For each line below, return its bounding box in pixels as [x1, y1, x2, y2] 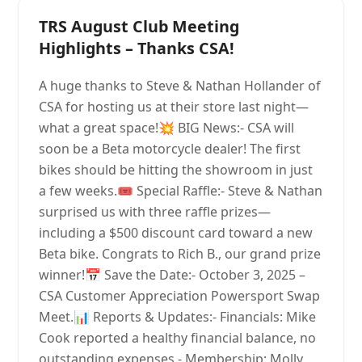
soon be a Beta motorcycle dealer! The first [39, 140, 301, 158]
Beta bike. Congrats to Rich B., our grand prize [39, 245, 322, 263]
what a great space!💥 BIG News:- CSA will [39, 119, 295, 137]
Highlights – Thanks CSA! [39, 37, 235, 59]
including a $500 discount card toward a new [39, 224, 314, 242]
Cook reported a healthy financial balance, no [39, 329, 317, 347]
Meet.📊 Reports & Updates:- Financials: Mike [39, 308, 317, 326]
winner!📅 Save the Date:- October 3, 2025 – [39, 266, 306, 284]
